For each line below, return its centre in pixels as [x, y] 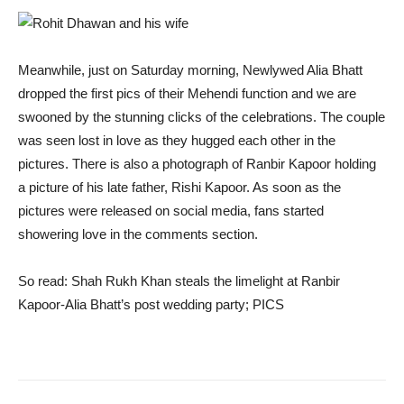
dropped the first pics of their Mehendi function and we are [187, 93]
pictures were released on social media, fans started [171, 210]
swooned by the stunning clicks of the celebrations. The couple [202, 116]
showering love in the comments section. [138, 234]
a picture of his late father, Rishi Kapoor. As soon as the [179, 187]
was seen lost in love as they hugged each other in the [177, 140]
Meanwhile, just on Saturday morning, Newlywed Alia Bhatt [190, 69]
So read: [45, 280]
